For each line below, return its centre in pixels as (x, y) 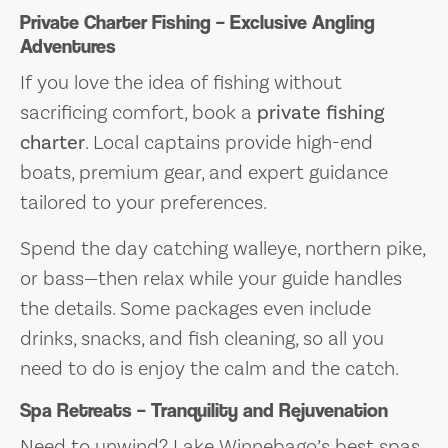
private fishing (321, 111)
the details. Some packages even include (195, 307)
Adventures (68, 46)
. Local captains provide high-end (229, 141)
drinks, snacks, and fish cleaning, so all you (202, 337)
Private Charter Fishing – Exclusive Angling (197, 22)
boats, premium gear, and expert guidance (204, 171)
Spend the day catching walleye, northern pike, (222, 247)
